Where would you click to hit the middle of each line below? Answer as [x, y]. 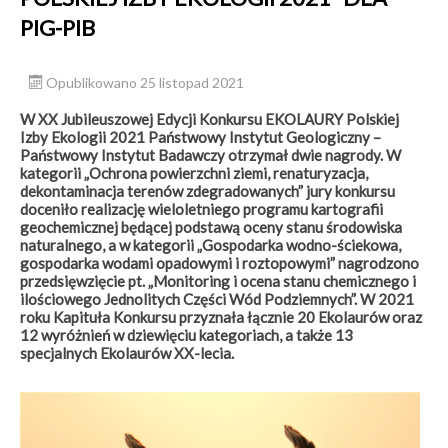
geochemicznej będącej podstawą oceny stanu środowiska [211, 227]
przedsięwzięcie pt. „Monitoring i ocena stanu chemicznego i [218, 281]
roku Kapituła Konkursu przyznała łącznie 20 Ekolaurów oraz [221, 317]
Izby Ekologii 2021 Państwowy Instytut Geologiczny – [200, 137]
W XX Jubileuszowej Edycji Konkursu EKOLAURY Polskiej [209, 119]
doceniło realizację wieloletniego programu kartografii [201, 209]
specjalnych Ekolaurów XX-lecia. [127, 353]
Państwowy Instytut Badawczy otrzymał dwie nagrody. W [210, 155]
